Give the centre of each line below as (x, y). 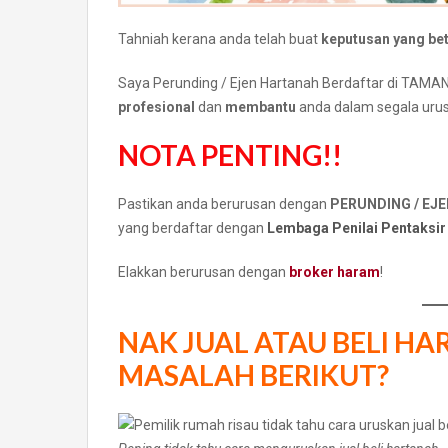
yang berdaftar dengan (192, 227)
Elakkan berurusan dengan (203, 271)
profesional (156, 106)
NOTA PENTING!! (230, 154)
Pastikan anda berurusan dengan (224, 203)
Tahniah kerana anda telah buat (219, 38)
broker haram (334, 271)
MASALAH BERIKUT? (253, 374)
